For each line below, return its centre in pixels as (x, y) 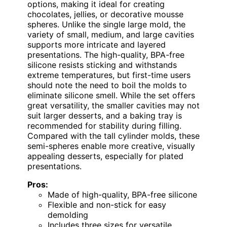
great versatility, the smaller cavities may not (113, 105)
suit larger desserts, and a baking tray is (105, 115)
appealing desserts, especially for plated (105, 156)
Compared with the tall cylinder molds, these (113, 136)
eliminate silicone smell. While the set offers (111, 95)
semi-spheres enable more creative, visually (111, 146)
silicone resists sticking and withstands (102, 65)
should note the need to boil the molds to (107, 85)
